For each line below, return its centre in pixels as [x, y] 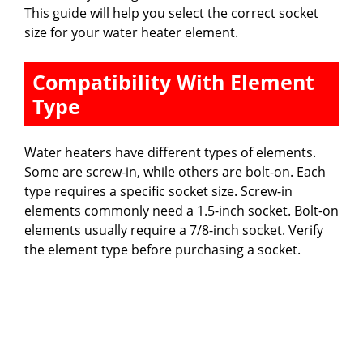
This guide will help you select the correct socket [171, 13]
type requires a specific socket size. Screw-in [158, 191]
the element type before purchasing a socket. [162, 249]
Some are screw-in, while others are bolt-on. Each [175, 171]
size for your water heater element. [131, 32]
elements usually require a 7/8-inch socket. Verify [174, 230]
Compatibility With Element [173, 81]
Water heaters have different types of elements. [170, 152]
